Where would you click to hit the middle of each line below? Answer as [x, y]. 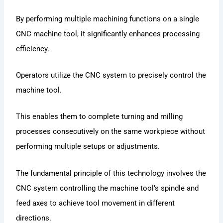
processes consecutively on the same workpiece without [111, 132]
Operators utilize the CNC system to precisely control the [111, 75]
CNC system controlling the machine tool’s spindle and [108, 188]
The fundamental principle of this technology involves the [111, 173]
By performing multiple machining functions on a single [108, 19]
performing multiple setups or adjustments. [88, 147]
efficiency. [33, 49]
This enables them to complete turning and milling [100, 117]
